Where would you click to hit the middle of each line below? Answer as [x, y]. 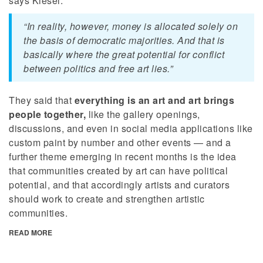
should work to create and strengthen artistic [107, 199]
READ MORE [31, 233]
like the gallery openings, [143, 114]
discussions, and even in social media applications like [131, 129]
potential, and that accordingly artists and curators [119, 185]
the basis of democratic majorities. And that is [124, 41]
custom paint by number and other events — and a [120, 143]
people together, [47, 114]
